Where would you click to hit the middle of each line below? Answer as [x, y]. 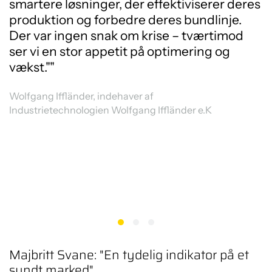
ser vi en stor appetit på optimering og [120, 51]
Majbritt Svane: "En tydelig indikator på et [129, 255]
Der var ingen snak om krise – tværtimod [126, 35]
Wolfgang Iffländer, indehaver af [82, 96]
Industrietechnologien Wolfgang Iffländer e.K [111, 110]
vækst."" [32, 67]
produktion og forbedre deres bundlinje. [125, 19]
